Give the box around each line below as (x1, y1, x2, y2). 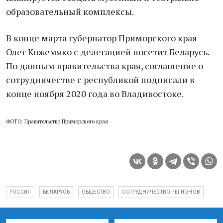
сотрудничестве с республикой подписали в (6, 74, 195, 86)
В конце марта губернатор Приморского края (6, 32, 197, 44)
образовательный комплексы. (6, 5, 134, 17)
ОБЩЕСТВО (81, 189, 111, 195)
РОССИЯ (9, 189, 31, 195)
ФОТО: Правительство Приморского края (6, 118, 108, 125)
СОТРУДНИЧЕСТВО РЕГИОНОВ (122, 189, 201, 195)
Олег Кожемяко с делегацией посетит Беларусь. (6, 46, 209, 58)
